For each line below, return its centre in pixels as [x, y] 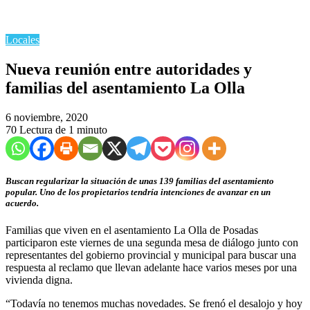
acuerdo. [22, 203]
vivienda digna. [39, 280]
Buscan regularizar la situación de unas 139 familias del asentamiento [140, 181]
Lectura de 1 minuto [63, 129]
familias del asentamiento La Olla [125, 88]
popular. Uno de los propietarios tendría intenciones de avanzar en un [138, 192]
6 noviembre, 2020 [47, 117]
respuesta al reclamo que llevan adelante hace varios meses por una [151, 268]
